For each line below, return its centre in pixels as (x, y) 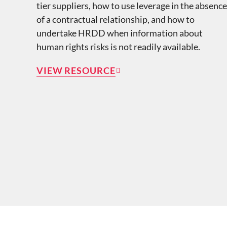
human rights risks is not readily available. (118, 46)
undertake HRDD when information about (119, 33)
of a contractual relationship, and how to (115, 19)
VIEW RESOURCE (76, 70)
